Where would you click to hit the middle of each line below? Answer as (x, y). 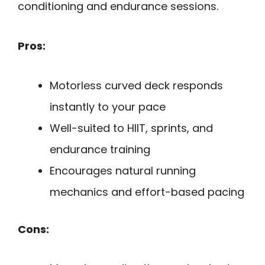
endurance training (100, 149)
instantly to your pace (108, 106)
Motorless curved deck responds (136, 85)
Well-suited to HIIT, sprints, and (131, 128)
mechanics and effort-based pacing (147, 192)
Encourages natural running (123, 170)
